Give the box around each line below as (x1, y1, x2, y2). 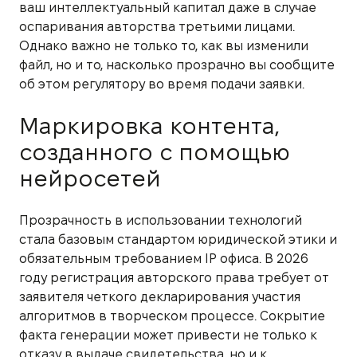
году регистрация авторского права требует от (19, 270, 329, 284)
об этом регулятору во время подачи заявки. (19, 76, 304, 91)
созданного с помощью (19, 139, 290, 164)
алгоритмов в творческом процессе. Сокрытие (19, 308, 325, 323)
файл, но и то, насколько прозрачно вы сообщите (19, 57, 335, 72)
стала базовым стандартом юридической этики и (19, 232, 337, 246)
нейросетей (19, 166, 161, 190)
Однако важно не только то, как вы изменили (19, 38, 308, 53)
